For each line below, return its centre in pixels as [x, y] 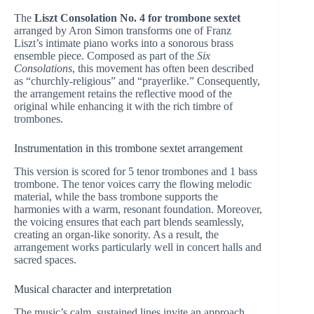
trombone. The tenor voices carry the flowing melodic [133, 184]
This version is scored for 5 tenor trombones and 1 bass [136, 172]
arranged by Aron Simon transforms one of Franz [123, 31]
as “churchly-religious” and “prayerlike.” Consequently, [137, 81]
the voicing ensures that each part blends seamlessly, [129, 222]
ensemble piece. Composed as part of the [105, 56]
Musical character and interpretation [93, 289]
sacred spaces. [45, 260]
